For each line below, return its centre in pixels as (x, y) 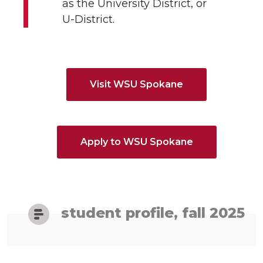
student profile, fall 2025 (153, 213)
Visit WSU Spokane (136, 85)
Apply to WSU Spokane (136, 142)
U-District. (88, 20)
